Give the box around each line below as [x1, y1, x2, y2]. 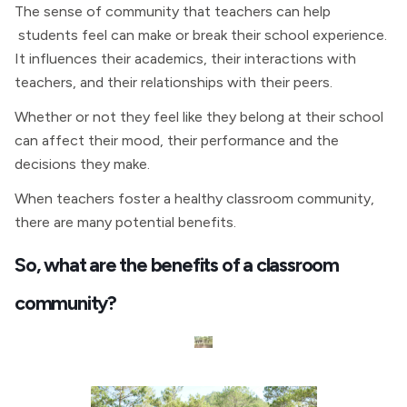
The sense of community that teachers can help [15, 3, 331, 20]
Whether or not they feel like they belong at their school [15, 108, 383, 125]
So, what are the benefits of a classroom [15, 253, 339, 276]
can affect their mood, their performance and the [15, 132, 339, 149]
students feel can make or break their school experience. [15, 26, 387, 44]
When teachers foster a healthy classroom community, [15, 190, 374, 207]
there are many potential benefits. [15, 213, 236, 231]
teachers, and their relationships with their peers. [15, 74, 333, 91]
